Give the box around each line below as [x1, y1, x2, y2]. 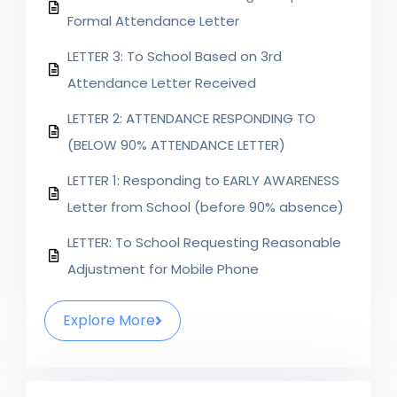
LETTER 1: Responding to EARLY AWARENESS [67, 170, 339, 190]
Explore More [63, 309, 155, 331]
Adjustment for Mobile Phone [67, 259, 259, 278]
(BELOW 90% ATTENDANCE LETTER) [67, 135, 285, 154]
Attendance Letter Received [67, 73, 256, 92]
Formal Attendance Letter [67, 11, 239, 30]
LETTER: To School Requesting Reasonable [67, 232, 341, 252]
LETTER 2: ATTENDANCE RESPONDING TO [67, 108, 315, 128]
